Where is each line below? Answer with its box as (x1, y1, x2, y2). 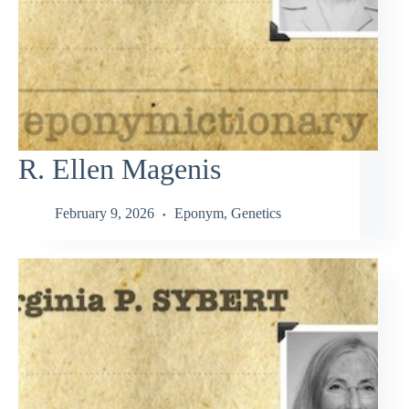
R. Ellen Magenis (18, 152, 221, 185)
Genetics (231, 205, 281, 222)
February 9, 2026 (55, 205, 154, 222)
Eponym (174, 205, 224, 222)
